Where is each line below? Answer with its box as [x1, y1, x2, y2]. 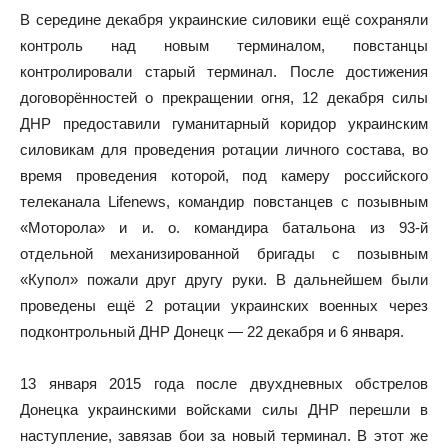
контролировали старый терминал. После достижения [20, 62, 428, 80]
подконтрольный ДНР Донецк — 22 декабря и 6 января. [20, 322, 404, 340]
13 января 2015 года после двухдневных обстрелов [20, 374, 428, 392]
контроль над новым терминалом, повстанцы [20, 36, 428, 54]
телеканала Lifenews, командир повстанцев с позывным [20, 192, 428, 210]
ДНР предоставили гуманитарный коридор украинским [20, 114, 428, 132]
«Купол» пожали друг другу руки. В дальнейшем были [20, 270, 428, 288]
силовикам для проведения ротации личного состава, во [20, 140, 428, 158]
